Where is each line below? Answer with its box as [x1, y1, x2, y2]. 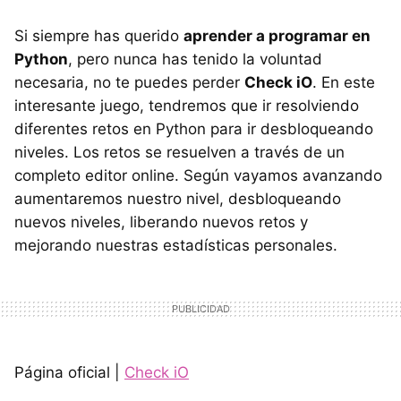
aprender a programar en [183, 26, 371, 45]
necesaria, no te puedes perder [14, 73, 244, 91]
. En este [312, 73, 375, 91]
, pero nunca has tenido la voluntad [68, 49, 322, 68]
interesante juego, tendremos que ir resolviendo [14, 96, 359, 115]
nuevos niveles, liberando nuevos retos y [14, 212, 308, 231]
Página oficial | [14, 363, 124, 381]
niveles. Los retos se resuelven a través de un [14, 142, 345, 161]
